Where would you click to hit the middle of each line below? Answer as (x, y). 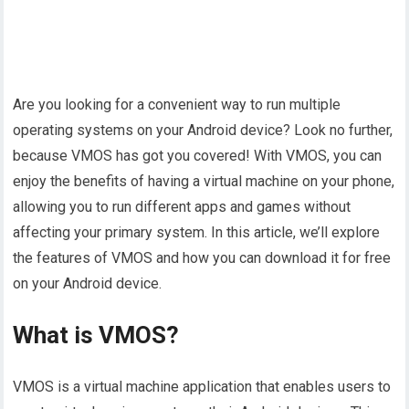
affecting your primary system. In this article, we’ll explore (197, 233)
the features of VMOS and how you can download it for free (202, 258)
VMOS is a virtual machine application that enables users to (202, 387)
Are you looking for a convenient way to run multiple (177, 105)
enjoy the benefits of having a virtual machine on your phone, (204, 182)
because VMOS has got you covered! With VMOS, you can (198, 156)
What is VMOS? (96, 336)
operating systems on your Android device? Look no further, (203, 131)
